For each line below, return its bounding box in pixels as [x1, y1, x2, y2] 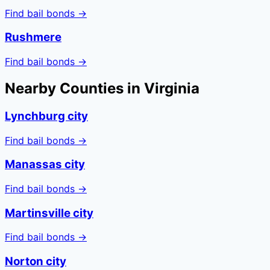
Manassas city [5, 157, 85, 172]
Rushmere [5, 30, 61, 45]
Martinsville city [5, 206, 93, 220]
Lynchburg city [5, 108, 88, 123]
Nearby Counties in [5, 79, 144, 97]
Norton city [5, 254, 66, 269]
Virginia [144, 79, 199, 97]
